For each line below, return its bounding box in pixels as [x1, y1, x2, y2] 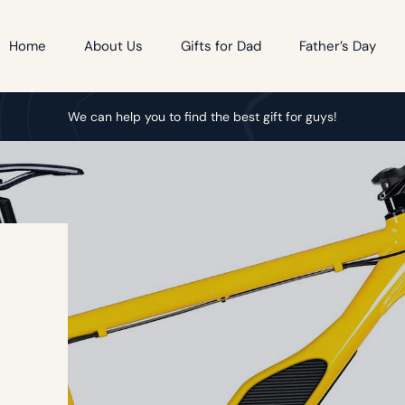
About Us [84, 37, 144, 55]
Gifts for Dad [181, 37, 262, 55]
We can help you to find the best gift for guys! [68, 108, 337, 125]
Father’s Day [299, 37, 377, 55]
